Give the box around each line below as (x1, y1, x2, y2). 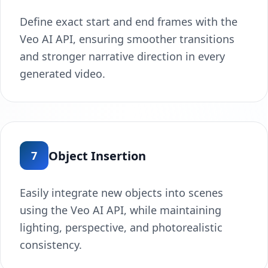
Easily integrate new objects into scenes (20, 185, 223, 200)
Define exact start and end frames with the (20, 14, 237, 29)
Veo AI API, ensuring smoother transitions (20, 32, 234, 47)
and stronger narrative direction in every (20, 49, 225, 64)
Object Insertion (48, 147, 146, 164)
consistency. (20, 237, 82, 252)
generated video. (20, 66, 105, 81)
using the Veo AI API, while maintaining (20, 203, 221, 218)
